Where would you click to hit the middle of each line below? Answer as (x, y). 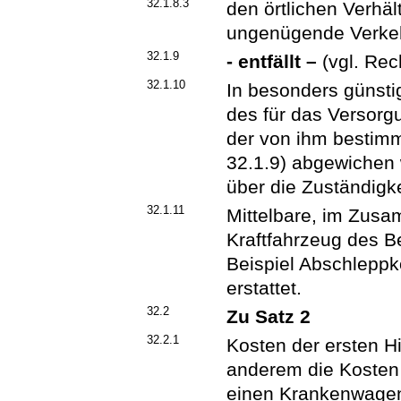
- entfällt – (272, 62)
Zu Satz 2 (269, 317)
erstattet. (264, 288)
